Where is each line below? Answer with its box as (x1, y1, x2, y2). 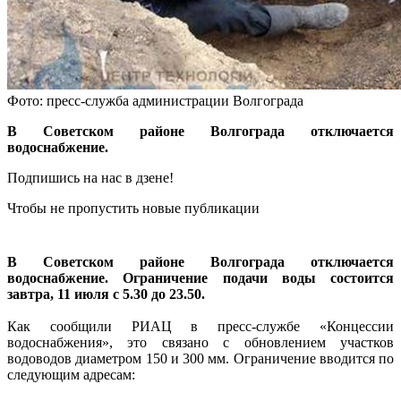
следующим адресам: (7, 366, 135, 382)
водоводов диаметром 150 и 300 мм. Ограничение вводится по (7, 350, 394, 366)
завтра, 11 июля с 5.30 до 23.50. (7, 286, 205, 302)
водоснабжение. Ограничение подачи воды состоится (7, 269, 394, 286)
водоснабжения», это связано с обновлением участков (7, 334, 394, 350)
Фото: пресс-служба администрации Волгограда (7, 92, 303, 108)
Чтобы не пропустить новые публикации (7, 200, 260, 216)
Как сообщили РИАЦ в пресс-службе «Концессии (7, 318, 394, 334)
